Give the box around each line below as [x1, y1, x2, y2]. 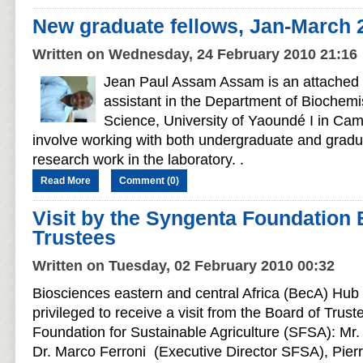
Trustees [32, 227, 116, 249]
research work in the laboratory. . [32, 152, 244, 168]
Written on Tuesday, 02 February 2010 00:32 [32, 258, 335, 274]
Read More [41, 175, 91, 186]
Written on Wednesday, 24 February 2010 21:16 [32, 46, 357, 62]
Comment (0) [119, 175, 179, 186]
